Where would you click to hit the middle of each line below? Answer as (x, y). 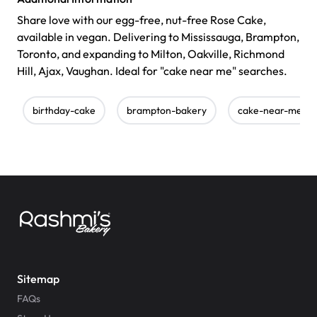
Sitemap (38, 278)
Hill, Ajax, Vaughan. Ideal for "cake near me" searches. (152, 70)
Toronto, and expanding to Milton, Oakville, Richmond (151, 53)
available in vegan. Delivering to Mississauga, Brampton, (158, 36)
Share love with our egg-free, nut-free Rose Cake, (142, 19)
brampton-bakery (167, 110)
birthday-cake (64, 110)
